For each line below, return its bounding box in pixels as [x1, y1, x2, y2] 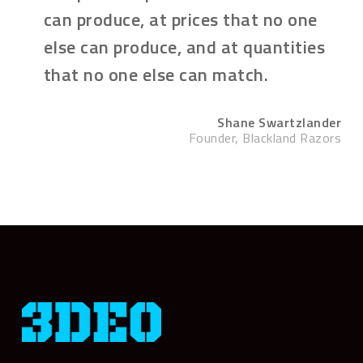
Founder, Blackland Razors [188, 127, 342, 147]
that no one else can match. [43, 60, 269, 88]
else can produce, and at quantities [43, 32, 326, 61]
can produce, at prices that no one [43, 5, 318, 33]
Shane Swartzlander [217, 112, 342, 132]
